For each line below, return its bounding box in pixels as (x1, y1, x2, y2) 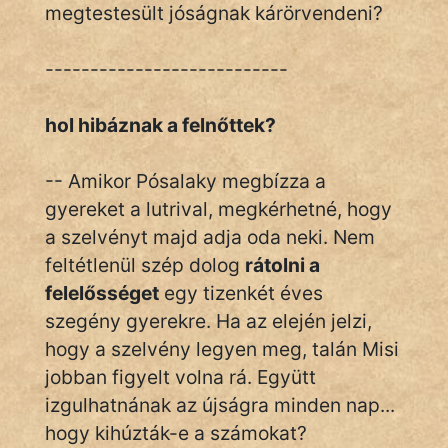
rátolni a (245, 253, 320, 277)
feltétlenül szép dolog (45, 253, 245, 277)
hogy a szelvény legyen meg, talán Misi (45, 337, 399, 361)
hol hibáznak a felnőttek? (45, 113, 276, 137)
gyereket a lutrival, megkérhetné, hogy (45, 197, 392, 221)
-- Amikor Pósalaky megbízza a (45, 169, 326, 193)
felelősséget (45, 281, 159, 305)
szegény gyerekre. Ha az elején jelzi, (45, 309, 372, 333)
